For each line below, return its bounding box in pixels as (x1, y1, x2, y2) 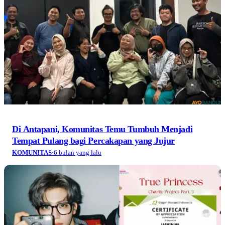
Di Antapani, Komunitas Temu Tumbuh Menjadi (12, 124, 193, 134)
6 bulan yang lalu (54, 148, 101, 156)
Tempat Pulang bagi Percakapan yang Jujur (12, 135, 175, 146)
